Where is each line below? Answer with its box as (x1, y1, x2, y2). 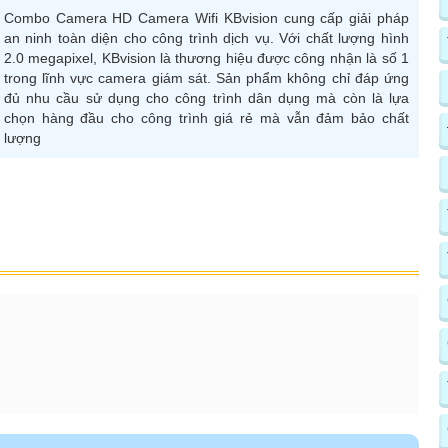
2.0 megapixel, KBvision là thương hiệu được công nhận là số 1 (3, 49, 409, 66)
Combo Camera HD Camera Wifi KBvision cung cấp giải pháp (3, 9, 409, 26)
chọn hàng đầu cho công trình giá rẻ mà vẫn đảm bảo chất (3, 109, 409, 126)
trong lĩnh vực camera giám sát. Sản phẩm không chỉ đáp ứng (3, 69, 409, 86)
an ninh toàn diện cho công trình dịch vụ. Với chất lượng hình (3, 29, 409, 46)
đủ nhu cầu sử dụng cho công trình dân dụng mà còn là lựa (3, 89, 409, 106)
